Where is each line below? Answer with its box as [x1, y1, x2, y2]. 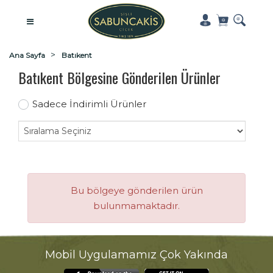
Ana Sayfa [9, 51, 45, 60]
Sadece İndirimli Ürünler [32, 98, 146, 110]
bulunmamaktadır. [93, 200, 180, 211]
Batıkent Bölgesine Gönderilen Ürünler [18, 66, 221, 88]
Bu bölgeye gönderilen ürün [70, 185, 203, 196]
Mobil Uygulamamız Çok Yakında [45, 248, 228, 261]
